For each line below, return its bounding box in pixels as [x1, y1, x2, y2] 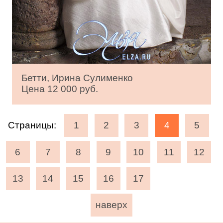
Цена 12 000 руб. [21, 84, 99, 95]
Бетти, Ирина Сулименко [21, 73, 133, 84]
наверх [96, 200, 127, 211]
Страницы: [7, 120, 56, 131]
